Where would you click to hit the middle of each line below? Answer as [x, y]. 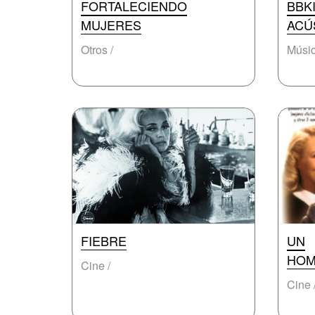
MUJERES [111, 25]
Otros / [97, 50]
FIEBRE [104, 240]
